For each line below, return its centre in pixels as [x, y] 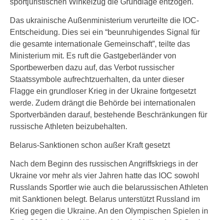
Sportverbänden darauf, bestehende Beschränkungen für [109, 115]
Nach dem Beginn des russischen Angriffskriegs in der [104, 164]
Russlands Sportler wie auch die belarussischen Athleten [109, 187]
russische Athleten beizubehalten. [69, 126]
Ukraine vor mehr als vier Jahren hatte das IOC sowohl [105, 176]
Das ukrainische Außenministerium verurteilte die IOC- [104, 20]
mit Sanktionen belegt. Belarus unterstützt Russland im [105, 199]
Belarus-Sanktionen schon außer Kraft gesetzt [90, 145]
